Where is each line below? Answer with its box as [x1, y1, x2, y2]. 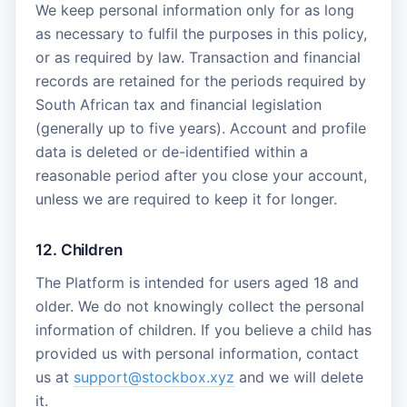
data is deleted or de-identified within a [35, 143, 308, 161]
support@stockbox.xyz [74, 368, 234, 386]
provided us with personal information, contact [35, 344, 359, 362]
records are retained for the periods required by [35, 72, 366, 90]
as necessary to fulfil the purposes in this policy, [35, 25, 367, 43]
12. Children [35, 241, 123, 259]
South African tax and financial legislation [35, 95, 322, 114]
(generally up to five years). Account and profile [35, 119, 366, 137]
